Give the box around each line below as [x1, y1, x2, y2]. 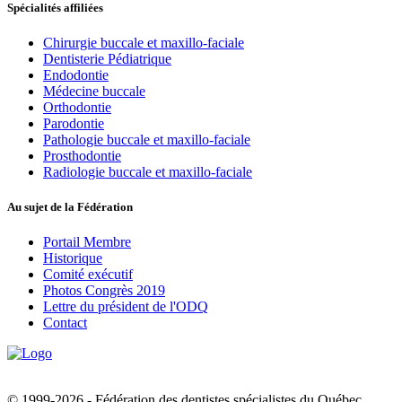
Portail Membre [43, 234, 131, 250]
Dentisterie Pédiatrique [43, 50, 171, 66]
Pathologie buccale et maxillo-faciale [43, 131, 250, 147]
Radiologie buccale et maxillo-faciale [43, 163, 252, 179]
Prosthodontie [43, 147, 121, 163]
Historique [43, 250, 102, 267]
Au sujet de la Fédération [7, 199, 133, 214]
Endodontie [43, 66, 109, 83]
